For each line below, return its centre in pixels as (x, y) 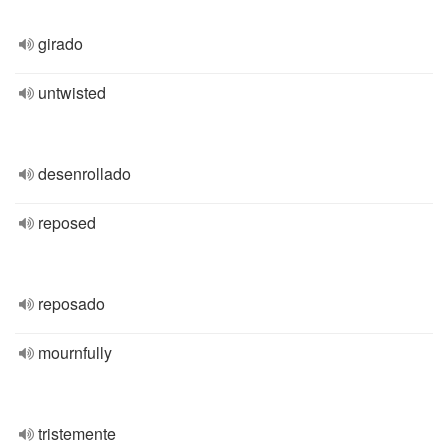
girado (60, 43)
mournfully (75, 352)
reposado (71, 303)
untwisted (72, 92)
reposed (67, 222)
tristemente (77, 433)
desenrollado (84, 173)
